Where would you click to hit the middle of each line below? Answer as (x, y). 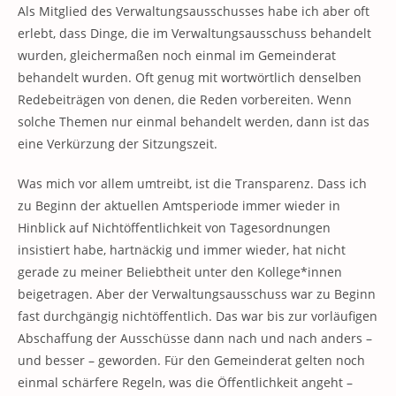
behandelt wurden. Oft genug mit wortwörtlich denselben (190, 77)
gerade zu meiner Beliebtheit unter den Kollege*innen (180, 272)
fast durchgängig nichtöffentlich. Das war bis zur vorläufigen (198, 316)
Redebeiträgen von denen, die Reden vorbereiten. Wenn (185, 99)
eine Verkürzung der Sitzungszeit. (118, 144)
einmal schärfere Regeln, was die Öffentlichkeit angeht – (185, 382)
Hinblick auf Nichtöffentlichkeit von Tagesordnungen (174, 228)
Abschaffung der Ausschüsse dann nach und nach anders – (195, 338)
